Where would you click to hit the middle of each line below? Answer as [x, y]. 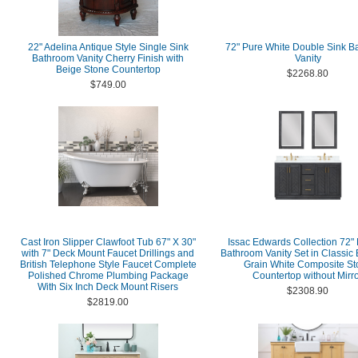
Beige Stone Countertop [108, 70]
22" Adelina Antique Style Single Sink [108, 47]
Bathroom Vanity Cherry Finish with [108, 58]
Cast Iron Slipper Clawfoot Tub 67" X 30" [108, 242]
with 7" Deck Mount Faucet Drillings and [108, 253]
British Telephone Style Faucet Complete [108, 265]
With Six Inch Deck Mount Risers [108, 287]
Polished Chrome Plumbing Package [108, 276]
